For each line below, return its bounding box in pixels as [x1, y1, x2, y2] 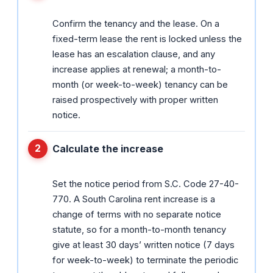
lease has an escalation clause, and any [52, 48, 215, 60]
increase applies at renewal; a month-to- [52, 63, 221, 75]
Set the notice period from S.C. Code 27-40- [52, 178, 239, 190]
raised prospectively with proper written [52, 94, 218, 105]
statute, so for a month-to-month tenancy [52, 224, 226, 235]
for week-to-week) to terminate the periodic [52, 254, 238, 266]
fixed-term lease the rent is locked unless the [52, 33, 242, 44]
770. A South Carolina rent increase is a [52, 193, 215, 205]
